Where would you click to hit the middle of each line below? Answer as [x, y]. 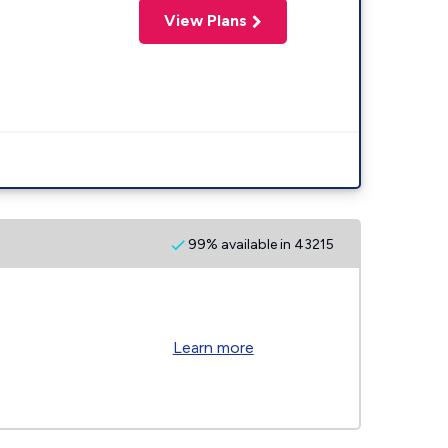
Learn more [213, 347]
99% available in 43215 [259, 244]
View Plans [206, 20]
